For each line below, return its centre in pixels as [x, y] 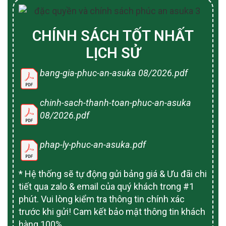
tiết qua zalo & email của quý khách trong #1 [106, 187]
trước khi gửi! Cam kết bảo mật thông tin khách [112, 212]
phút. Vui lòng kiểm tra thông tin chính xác [102, 199]
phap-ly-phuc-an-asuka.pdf [93, 145]
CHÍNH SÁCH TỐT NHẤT [113, 36]
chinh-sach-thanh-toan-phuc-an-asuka [116, 102]
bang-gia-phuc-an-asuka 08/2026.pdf [114, 73]
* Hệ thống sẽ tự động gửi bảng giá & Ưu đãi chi [113, 174]
